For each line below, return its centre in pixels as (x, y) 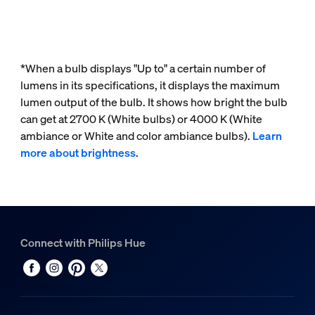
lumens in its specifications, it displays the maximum (150, 85)
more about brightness (78, 153)
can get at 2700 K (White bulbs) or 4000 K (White (141, 119)
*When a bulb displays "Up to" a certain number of (143, 68)
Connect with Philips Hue (83, 243)
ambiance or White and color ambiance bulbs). (136, 136)
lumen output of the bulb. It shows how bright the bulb (154, 102)
